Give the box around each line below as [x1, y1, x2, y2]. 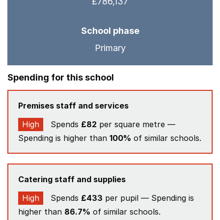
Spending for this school [7, 72, 114, 82]
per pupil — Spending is [103, 193, 194, 203]
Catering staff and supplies [18, 174, 126, 184]
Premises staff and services [18, 101, 129, 110]
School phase [81, 26, 139, 36]
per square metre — [97, 119, 175, 129]
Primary [94, 43, 126, 53]
